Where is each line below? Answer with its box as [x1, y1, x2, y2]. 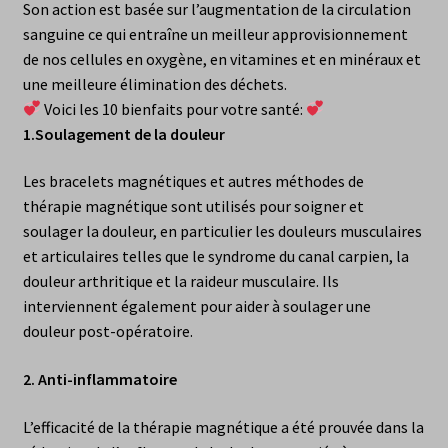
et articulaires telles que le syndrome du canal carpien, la [22, 246, 409, 267]
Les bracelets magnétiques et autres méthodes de [22, 171, 364, 192]
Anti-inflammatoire [37, 369, 177, 390]
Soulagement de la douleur [34, 123, 225, 144]
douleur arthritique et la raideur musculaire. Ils [22, 271, 339, 292]
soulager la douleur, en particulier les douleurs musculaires [22, 221, 422, 242]
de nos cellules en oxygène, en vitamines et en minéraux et [22, 48, 421, 69]
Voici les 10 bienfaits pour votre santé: [40, 98, 306, 119]
